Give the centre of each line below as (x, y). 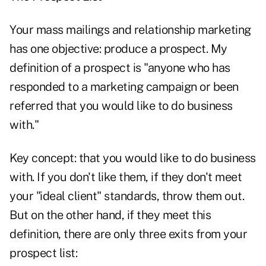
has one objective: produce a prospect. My (118, 49)
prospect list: (43, 253)
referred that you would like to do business (121, 106)
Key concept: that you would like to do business (133, 158)
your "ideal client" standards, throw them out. (127, 196)
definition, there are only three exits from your (128, 234)
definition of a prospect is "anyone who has (120, 68)
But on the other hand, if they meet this (110, 215)
